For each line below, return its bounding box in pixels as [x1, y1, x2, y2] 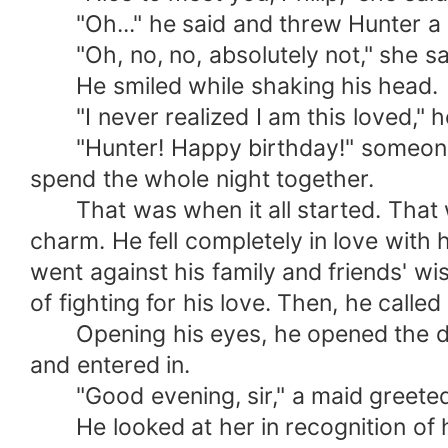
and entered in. [30, 351, 191, 380]
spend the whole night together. [30, 165, 374, 194]
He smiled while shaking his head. [30, 72, 439, 101]
